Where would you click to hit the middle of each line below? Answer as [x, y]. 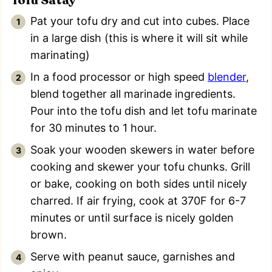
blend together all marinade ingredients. [133, 94]
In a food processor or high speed [119, 77]
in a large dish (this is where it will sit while [139, 38]
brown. [49, 235]
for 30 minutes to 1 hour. [93, 128]
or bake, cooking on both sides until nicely [139, 184]
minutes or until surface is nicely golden [132, 218]
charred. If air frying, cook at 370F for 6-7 [138, 201]
